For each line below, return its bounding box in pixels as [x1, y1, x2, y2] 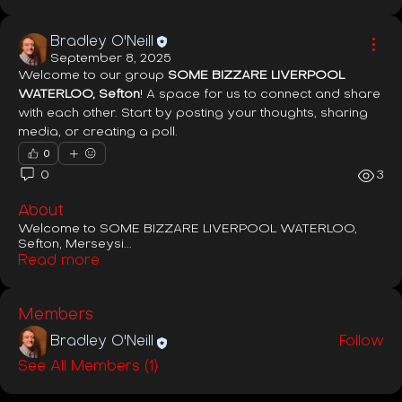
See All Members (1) [18, 359, 158, 374]
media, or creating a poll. [18, 126, 178, 138]
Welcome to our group [18, 69, 168, 82]
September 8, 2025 [50, 52, 171, 65]
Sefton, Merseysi [18, 238, 124, 250]
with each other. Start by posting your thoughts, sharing [18, 107, 368, 119]
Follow [339, 334, 384, 349]
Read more [18, 253, 100, 268]
